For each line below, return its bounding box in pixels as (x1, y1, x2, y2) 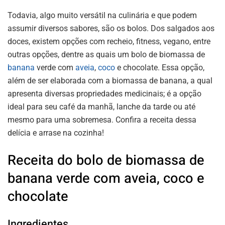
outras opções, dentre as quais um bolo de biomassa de (8, 50, 205, 60)
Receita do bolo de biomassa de (8, 150, 204, 170)
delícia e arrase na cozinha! (8, 128, 104, 138)
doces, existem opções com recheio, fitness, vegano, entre (8, 37, 210, 47)
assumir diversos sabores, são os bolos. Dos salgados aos (8, 24, 214, 34)
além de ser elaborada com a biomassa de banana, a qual (8, 76, 212, 86)
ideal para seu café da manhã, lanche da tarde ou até (8, 102, 195, 112)
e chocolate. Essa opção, (115, 63, 204, 73)
